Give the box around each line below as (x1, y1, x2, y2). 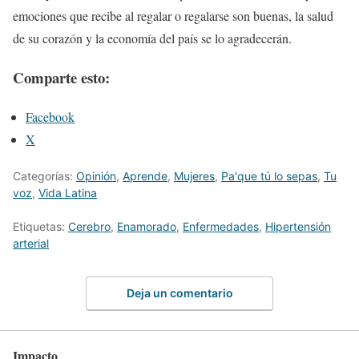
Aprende (123, 168, 167, 183)
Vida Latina (38, 185, 97, 200)
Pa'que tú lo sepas (221, 168, 317, 183)
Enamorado (117, 219, 176, 233)
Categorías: (13, 168, 76, 183)
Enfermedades (183, 219, 259, 233)
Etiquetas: (13, 219, 68, 233)
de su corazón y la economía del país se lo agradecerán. (13, 30, 292, 47)
